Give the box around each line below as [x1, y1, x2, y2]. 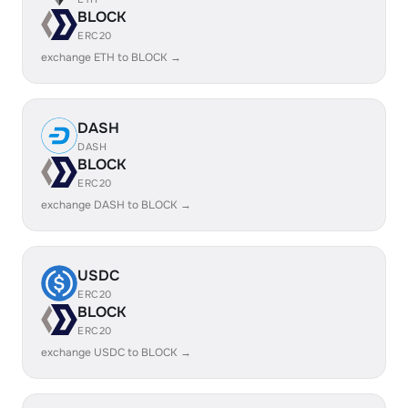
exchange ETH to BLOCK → [41, 50, 181, 65]
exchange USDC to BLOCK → [41, 345, 191, 360]
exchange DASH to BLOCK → [41, 198, 191, 212]
